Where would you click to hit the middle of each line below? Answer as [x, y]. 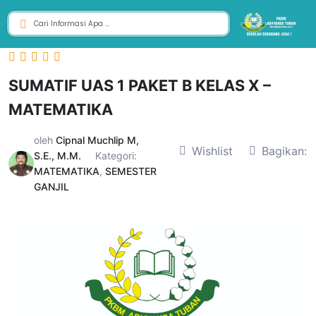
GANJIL [51, 187]
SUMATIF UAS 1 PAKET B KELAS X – [140, 85]
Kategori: [116, 156]
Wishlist [212, 151]
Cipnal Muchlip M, [97, 140]
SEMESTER [131, 171]
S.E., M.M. [57, 156]
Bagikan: [284, 151]
